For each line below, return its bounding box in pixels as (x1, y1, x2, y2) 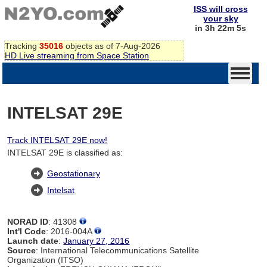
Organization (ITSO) (7, 254, 84, 265)
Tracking (5, 41, 39, 51)
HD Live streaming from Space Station (5, 50, 149, 60)
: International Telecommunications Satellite (36, 245, 200, 255)
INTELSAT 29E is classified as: (7, 147, 123, 157)
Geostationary (46, 168, 100, 178)
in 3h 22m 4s (195, 23, 246, 33)
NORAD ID (7, 216, 49, 226)
